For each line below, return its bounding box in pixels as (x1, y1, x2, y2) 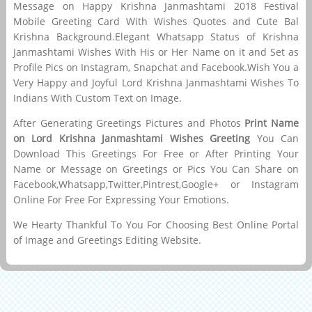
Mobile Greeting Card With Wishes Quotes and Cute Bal (13, 14, 299, 28)
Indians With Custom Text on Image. (13, 91, 182, 104)
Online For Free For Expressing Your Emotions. (13, 192, 229, 206)
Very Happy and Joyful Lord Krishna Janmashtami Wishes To (13, 75, 299, 89)
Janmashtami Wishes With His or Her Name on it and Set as (13, 45, 299, 58)
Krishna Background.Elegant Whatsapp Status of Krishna (13, 29, 299, 43)
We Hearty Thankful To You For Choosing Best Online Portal (13, 217, 299, 231)
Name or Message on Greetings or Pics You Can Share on (13, 162, 299, 175)
